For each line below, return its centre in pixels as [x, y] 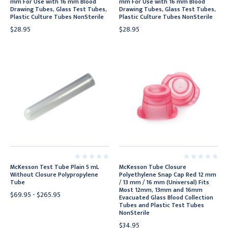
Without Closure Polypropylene [54, 175]
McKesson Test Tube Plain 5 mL [54, 167]
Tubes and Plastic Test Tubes [162, 205]
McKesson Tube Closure [153, 167]
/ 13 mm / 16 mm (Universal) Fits [164, 182]
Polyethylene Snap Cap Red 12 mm [168, 175]
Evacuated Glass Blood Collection [166, 197]
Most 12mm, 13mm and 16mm [161, 190]
